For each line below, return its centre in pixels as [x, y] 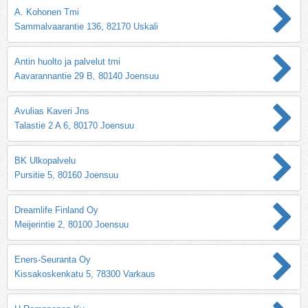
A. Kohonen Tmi [47, 12]
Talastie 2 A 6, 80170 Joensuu [74, 125]
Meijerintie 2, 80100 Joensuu [71, 224]
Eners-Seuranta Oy [53, 259]
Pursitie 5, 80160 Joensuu [66, 175]
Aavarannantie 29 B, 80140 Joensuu [87, 76]
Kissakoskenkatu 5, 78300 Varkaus [85, 274]
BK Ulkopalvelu [45, 160]
